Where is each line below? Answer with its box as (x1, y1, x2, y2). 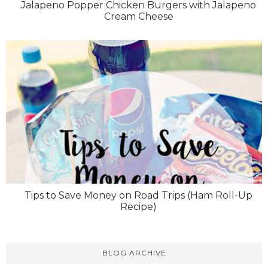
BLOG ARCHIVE (102, 248, 166, 258)
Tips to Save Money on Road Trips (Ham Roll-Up (25, 190, 252, 202)
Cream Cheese (103, 10, 173, 22)
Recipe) (120, 201, 157, 213)
